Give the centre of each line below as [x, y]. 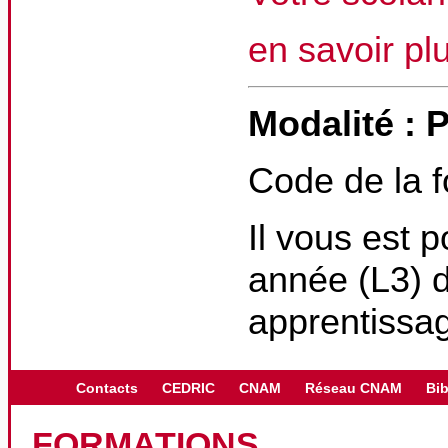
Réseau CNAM [353, 388]
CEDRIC [188, 388]
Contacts [107, 388]
